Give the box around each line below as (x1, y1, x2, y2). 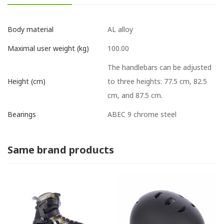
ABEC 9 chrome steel (107, 109, 176, 119)
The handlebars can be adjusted (107, 62, 211, 72)
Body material (7, 24, 53, 34)
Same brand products (7, 142, 114, 156)
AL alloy (107, 24, 133, 34)
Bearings (7, 109, 36, 119)
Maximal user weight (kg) (7, 43, 89, 53)
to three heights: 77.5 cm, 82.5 (107, 76, 207, 86)
